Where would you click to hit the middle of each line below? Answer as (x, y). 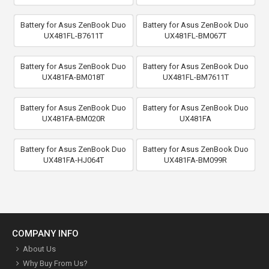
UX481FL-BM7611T (195, 77)
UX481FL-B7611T (73, 35)
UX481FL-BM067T (196, 35)
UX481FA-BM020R (73, 118)
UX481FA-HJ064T (73, 160)
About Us (39, 249)
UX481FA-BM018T (74, 77)
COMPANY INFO (45, 233)
